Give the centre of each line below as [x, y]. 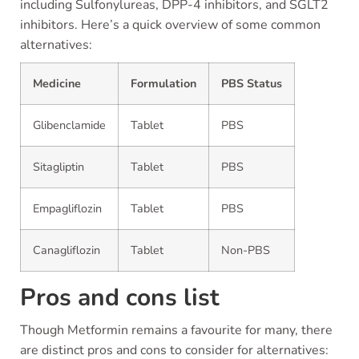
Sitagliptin [58, 167]
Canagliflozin [67, 250]
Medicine [57, 83]
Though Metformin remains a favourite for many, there [176, 330]
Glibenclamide [69, 125]
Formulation [163, 83]
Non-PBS [246, 250]
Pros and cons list [120, 298]
